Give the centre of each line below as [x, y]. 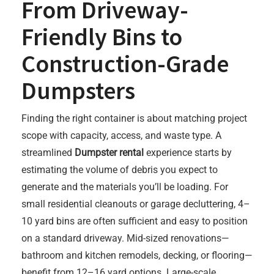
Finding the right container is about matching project [134, 118]
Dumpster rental [109, 153]
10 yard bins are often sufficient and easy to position [135, 221]
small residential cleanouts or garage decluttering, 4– [136, 204]
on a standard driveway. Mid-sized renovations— [125, 238]
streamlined [48, 153]
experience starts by [188, 153]
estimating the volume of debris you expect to [120, 170]
